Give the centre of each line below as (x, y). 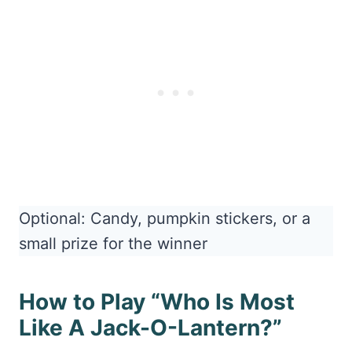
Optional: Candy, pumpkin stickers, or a (165, 219)
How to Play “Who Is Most (157, 302)
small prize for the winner (113, 244)
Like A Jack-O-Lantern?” (150, 328)
